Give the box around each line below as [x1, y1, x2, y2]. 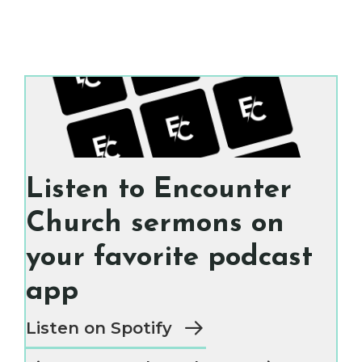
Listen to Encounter [26, 175, 292, 204]
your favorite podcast [26, 243, 313, 272]
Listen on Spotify [26, 318, 172, 338]
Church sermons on [26, 209, 284, 238]
